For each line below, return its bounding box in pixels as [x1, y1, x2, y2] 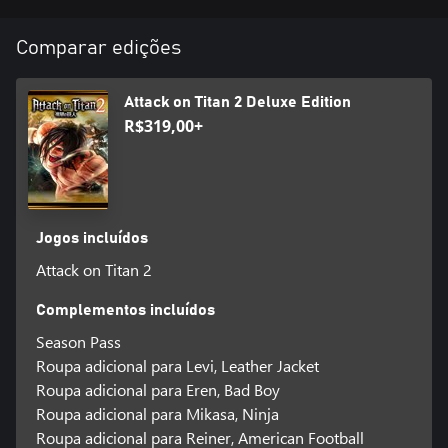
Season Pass [35, 330, 121, 352]
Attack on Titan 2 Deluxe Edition [124, 93, 351, 110]
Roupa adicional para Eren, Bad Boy [35, 378, 280, 400]
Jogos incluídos [35, 229, 148, 246]
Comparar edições [16, 37, 181, 58]
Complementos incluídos [35, 301, 215, 318]
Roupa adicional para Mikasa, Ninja [35, 402, 279, 424]
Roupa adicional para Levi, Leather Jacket [35, 354, 319, 376]
